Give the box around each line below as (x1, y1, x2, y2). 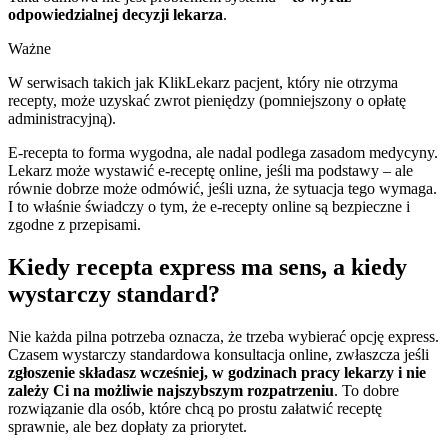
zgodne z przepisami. (8, 215, 141, 233)
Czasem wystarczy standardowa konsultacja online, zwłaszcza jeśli (8, 345, 429, 363)
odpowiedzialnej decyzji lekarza (8, 5, 223, 23)
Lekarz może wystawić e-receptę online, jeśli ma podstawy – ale (8, 161, 413, 179)
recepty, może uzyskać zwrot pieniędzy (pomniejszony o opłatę (8, 91, 406, 109)
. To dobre (334, 381, 399, 399)
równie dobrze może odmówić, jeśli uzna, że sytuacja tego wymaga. (8, 179, 437, 197)
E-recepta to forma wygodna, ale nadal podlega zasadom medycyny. (8, 143, 438, 161)
